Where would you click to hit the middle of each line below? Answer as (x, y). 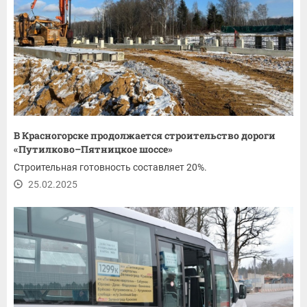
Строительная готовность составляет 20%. (110, 167)
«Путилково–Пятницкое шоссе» (93, 149)
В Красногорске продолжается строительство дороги (145, 135)
